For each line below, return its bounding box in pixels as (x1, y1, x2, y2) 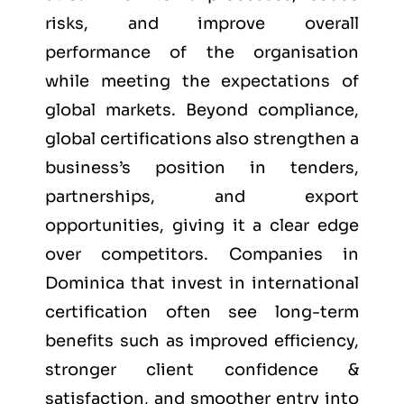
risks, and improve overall (45, 14, 359, 34)
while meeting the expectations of (45, 71, 359, 92)
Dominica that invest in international (45, 273, 359, 294)
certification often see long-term (45, 302, 359, 323)
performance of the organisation (45, 42, 359, 63)
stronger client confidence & (45, 360, 359, 381)
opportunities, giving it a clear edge (45, 216, 359, 236)
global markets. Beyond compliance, (45, 100, 359, 121)
